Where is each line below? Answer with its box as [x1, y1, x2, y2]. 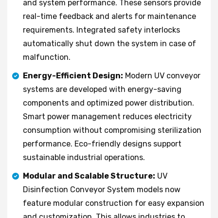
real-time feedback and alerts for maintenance [23, 11, 196, 21]
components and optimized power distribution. [23, 98, 194, 108]
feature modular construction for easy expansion [23, 198, 204, 208]
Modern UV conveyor [123, 71, 200, 80]
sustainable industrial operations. [23, 152, 145, 162]
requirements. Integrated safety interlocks [23, 25, 180, 35]
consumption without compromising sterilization [23, 125, 201, 135]
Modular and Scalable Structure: [23, 171, 155, 181]
